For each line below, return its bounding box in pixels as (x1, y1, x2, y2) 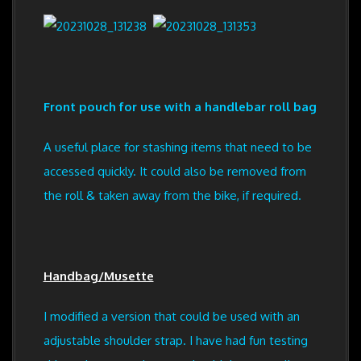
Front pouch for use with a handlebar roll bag (43, 98, 317, 114)
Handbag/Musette (43, 268, 154, 284)
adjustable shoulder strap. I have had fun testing (43, 332, 308, 348)
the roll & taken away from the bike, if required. (43, 187, 301, 203)
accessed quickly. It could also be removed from (43, 163, 306, 179)
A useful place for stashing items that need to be (43, 139, 312, 155)
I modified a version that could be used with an (43, 308, 300, 324)
